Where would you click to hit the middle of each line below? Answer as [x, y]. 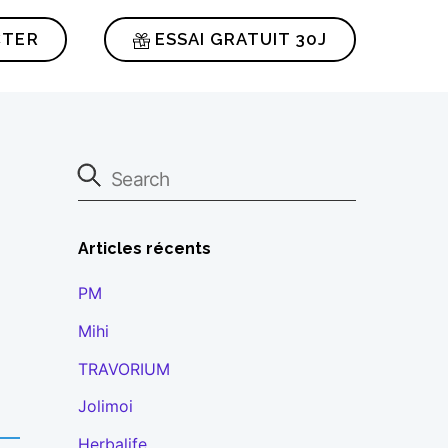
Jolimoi [105, 407]
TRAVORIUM [123, 369]
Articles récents [144, 248]
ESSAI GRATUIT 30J [238, 39]
